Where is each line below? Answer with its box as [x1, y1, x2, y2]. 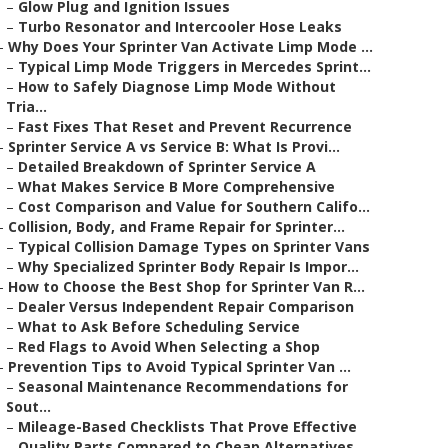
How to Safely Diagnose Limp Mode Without [18, 77, 336, 96]
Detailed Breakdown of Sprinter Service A [18, 157, 316, 176]
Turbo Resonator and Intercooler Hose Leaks [18, 17, 342, 36]
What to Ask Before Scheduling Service [18, 317, 300, 336]
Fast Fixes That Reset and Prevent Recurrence [18, 117, 352, 136]
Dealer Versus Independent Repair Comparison [18, 297, 354, 316]
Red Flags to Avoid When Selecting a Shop [18, 337, 320, 356]
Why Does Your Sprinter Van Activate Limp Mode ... [8, 37, 373, 56]
